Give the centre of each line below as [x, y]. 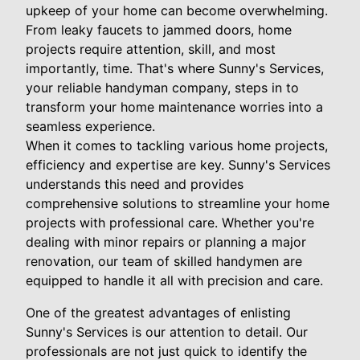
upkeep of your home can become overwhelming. [177, 10]
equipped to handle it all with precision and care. [174, 280]
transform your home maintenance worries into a [174, 106]
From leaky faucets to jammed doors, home [159, 29]
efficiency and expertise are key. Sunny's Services [178, 164]
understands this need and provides [135, 184]
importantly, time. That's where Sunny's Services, [175, 68]
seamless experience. [90, 126]
